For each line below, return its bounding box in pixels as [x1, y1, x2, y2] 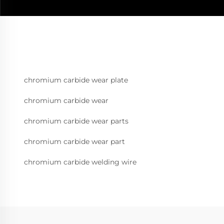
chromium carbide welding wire [24, 157, 136, 166]
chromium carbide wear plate [24, 75, 128, 84]
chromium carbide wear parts [24, 116, 128, 125]
